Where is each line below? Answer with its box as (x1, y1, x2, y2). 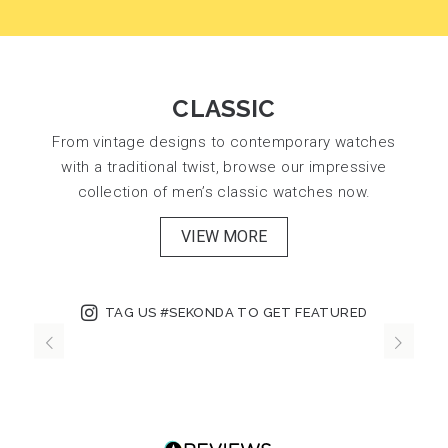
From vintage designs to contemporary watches (52, 132, 396, 151)
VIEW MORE (181, 226, 267, 246)
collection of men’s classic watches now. (77, 182, 371, 201)
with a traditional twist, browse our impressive (61, 157, 387, 176)
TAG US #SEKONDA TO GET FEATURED (105, 305, 368, 321)
